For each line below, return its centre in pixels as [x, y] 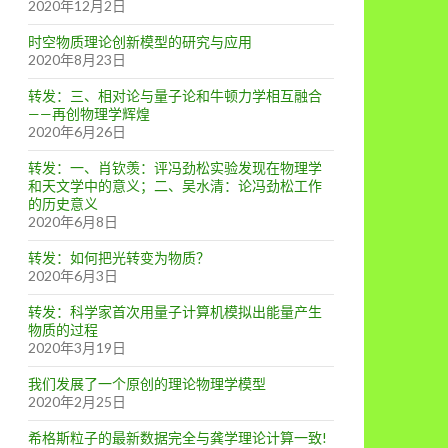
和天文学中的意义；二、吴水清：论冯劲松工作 [175, 185]
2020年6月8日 [73, 221]
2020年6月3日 [73, 275]
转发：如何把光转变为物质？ [119, 257]
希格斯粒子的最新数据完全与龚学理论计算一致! [177, 437]
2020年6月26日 [77, 131]
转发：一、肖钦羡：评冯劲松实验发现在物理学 [175, 167]
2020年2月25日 [77, 401]
